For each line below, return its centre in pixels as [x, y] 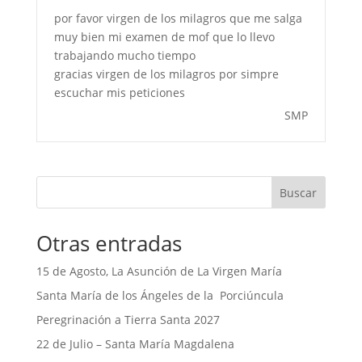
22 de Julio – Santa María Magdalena [135, 343]
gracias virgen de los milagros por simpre [166, 74]
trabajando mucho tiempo [124, 55]
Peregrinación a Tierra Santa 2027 [128, 319]
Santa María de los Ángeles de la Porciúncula [160, 295]
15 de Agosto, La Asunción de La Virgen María [159, 271]
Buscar [299, 192]
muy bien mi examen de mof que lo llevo [164, 36]
